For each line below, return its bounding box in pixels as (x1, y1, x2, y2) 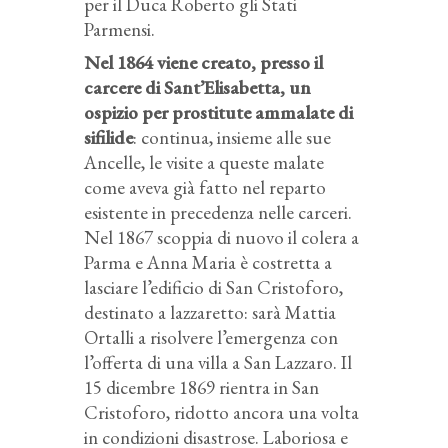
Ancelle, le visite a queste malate (84, 149, 324, 175)
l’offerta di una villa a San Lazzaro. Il (84, 349, 352, 375)
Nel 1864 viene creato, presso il (84, 49, 323, 75)
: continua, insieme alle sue (133, 124, 331, 150)
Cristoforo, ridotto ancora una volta (84, 399, 359, 425)
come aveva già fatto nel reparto (84, 174, 326, 200)
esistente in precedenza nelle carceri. (84, 199, 352, 225)
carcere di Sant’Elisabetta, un (84, 74, 311, 100)
